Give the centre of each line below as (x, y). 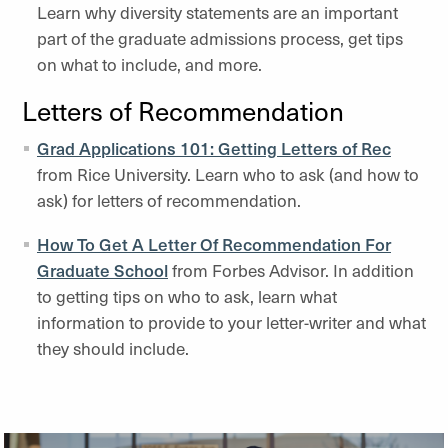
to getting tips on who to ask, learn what (187, 296)
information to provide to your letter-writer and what (231, 322)
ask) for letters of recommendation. (173, 200)
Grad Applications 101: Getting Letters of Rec (214, 148)
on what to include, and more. (153, 64)
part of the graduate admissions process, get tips (220, 38)
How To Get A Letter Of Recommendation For (214, 244)
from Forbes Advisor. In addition (291, 270)
